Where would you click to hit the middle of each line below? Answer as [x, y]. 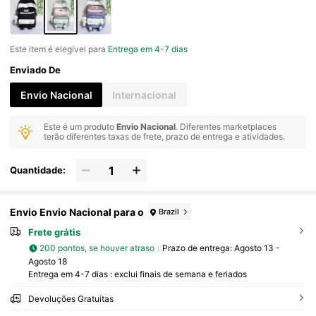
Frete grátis [54, 232]
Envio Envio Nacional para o [77, 212]
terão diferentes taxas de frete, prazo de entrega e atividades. [165, 137]
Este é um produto [80, 127]
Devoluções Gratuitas [71, 298]
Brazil [169, 211]
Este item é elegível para [59, 49]
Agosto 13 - [257, 248]
